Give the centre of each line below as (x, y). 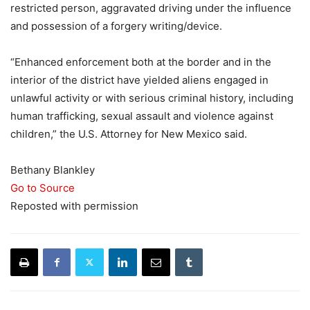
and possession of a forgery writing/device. (116, 26)
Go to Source (43, 188)
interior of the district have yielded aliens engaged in (139, 80)
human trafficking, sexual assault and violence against (142, 116)
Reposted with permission (74, 206)
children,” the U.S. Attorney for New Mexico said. (129, 134)
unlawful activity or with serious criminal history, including (152, 98)
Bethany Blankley (53, 170)
